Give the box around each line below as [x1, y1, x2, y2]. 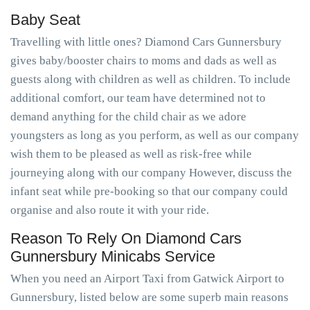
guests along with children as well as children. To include [10, 73, 291, 86]
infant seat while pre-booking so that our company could [10, 185, 288, 198]
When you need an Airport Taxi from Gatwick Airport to [10, 272, 284, 285]
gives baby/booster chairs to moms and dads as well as [10, 54, 277, 67]
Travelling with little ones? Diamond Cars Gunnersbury [10, 35, 282, 48]
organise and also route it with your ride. [10, 203, 209, 217]
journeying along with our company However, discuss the [10, 166, 292, 179]
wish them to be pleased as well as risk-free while [10, 147, 252, 161]
